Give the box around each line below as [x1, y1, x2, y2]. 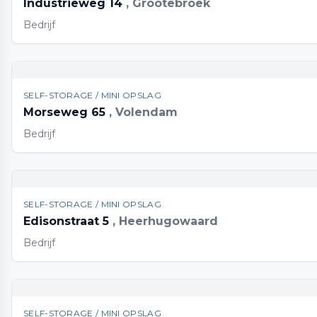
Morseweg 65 [23, 105, 109, 119]
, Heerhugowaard [113, 214, 218, 228]
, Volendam [109, 105, 178, 119]
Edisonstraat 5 [23, 214, 113, 228]
